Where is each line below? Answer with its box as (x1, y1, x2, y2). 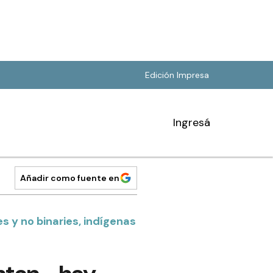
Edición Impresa (145, 69, 209, 80)
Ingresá (173, 115, 210, 130)
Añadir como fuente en (20, 172, 119, 183)
